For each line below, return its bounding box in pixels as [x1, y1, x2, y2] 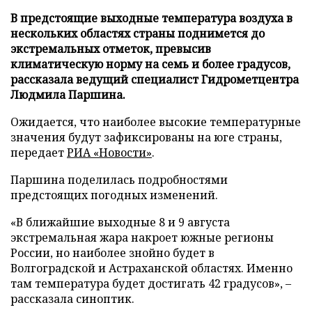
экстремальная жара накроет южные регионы [10, 230, 274, 245]
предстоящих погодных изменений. [10, 187, 218, 203]
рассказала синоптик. [10, 291, 134, 306]
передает [10, 145, 67, 160]
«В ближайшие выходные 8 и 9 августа [10, 214, 230, 230]
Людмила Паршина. [10, 87, 125, 102]
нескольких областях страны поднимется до [10, 26, 265, 41]
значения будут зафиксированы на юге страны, [10, 130, 282, 145]
